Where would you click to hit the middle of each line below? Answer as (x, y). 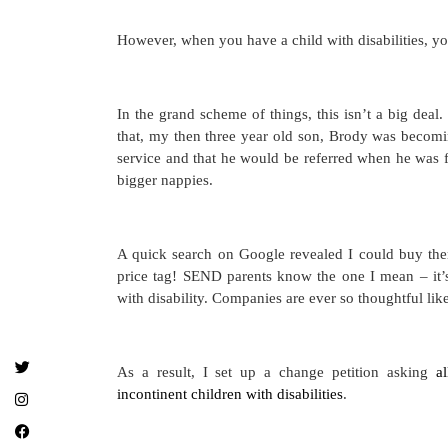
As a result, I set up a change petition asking (276, 371)
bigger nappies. (165, 179)
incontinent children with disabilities (230, 393)
